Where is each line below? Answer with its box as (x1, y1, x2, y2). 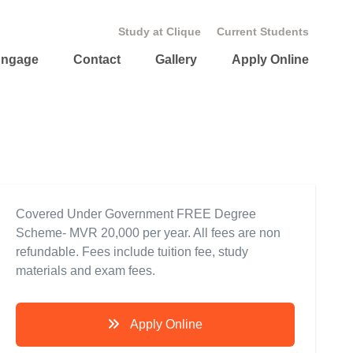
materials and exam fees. (16, 264, 155, 277)
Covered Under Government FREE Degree (16, 207, 256, 221)
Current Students (217, 25, 309, 38)
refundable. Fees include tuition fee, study (16, 245, 248, 258)
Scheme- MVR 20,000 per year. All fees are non (16, 226, 281, 240)
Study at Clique (118, 25, 201, 38)
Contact (73, 53, 121, 66)
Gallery (155, 53, 197, 66)
